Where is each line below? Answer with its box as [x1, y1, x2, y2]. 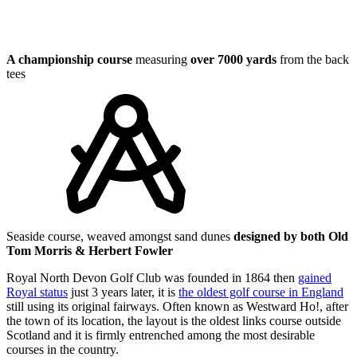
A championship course [6, 52, 132, 66]
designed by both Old [233, 229, 348, 243]
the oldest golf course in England [178, 284, 343, 299]
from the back [277, 52, 349, 66]
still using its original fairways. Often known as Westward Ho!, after [6, 299, 348, 313]
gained [298, 270, 331, 284]
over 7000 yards [190, 52, 277, 66]
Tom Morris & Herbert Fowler [6, 243, 173, 257]
